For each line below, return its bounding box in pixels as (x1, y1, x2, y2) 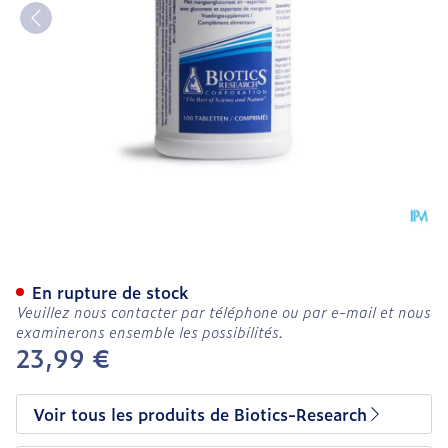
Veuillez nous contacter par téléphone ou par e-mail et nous (16, 301, 431, 322)
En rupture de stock (32, 280, 189, 304)
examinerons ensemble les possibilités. (16, 321, 284, 342)
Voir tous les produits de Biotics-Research (33, 402, 367, 426)
